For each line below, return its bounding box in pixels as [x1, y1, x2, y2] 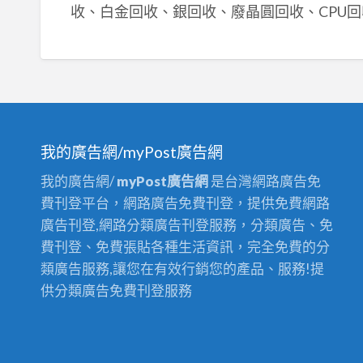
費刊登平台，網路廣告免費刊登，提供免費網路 [41, 194, 331, 211]
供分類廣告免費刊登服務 [41, 281, 193, 299]
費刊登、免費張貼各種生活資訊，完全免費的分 [41, 237, 331, 255]
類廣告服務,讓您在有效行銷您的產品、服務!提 [41, 259, 325, 277]
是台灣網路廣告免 [208, 172, 322, 190]
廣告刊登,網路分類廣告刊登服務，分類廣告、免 [41, 216, 334, 233]
